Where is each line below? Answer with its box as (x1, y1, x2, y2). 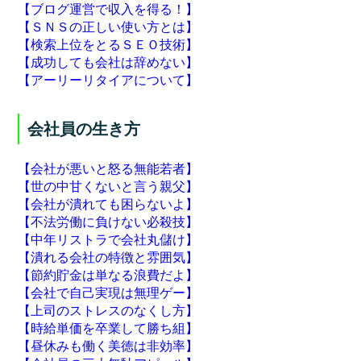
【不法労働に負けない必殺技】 (18, 215, 199, 229)
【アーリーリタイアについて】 (18, 73, 199, 87)
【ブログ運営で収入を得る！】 (18, 2, 199, 16)
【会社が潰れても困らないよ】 (18, 197, 199, 211)
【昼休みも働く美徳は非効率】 (18, 339, 199, 353)
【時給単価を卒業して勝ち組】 (18, 322, 199, 335)
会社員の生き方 (27, 120, 141, 138)
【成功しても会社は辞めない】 (18, 56, 199, 69)
